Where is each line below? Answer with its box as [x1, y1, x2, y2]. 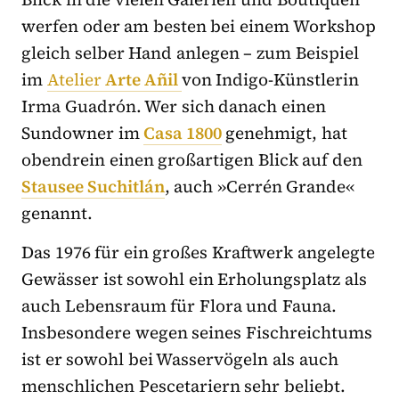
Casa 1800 [143, 120, 222, 144]
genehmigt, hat [221, 120, 348, 144]
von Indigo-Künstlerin [181, 67, 360, 91]
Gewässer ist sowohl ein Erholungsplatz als [21, 266, 368, 290]
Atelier [46, 67, 106, 91]
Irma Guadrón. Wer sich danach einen [21, 94, 327, 118]
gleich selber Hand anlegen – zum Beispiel [21, 40, 359, 64]
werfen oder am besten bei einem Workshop [21, 13, 376, 37]
